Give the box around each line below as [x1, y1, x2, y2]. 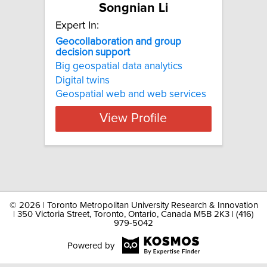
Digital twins [55, 74, 110, 86]
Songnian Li [99, 1, 168, 15]
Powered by [67, 241, 114, 250]
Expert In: [55, 20, 99, 31]
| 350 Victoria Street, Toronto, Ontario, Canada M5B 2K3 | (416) [13, 210, 254, 219]
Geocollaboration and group [55, 36, 181, 47]
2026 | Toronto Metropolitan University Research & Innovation [18, 201, 258, 210]
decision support [55, 46, 130, 58]
